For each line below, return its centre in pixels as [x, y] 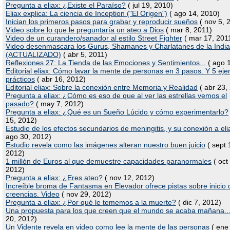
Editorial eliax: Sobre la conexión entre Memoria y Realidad [102, 87]
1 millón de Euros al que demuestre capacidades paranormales [109, 161]
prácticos [20, 79]
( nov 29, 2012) [85, 194]
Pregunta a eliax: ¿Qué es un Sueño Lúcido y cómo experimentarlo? [117, 112]
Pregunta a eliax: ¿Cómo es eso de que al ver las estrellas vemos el [116, 95]
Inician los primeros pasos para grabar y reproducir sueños [102, 22]
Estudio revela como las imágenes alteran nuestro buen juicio [106, 145]
